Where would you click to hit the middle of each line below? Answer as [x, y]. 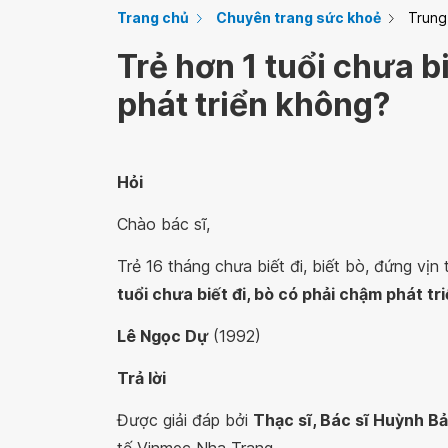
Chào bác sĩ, [163, 224]
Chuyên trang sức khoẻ [298, 17]
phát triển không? [253, 104]
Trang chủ [153, 17]
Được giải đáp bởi [185, 420]
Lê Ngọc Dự [162, 336]
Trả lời [141, 378]
